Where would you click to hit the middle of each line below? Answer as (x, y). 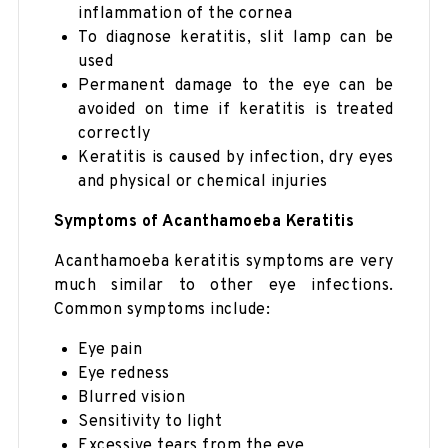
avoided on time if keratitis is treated (236, 109)
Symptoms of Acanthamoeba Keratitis (204, 221)
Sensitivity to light (150, 421)
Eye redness (124, 373)
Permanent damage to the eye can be (236, 85)
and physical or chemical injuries (203, 181)
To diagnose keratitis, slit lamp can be (236, 37)
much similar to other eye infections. (224, 285)
